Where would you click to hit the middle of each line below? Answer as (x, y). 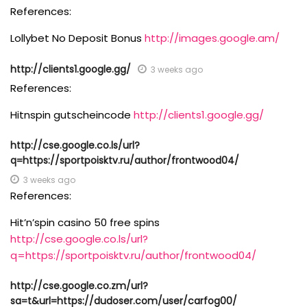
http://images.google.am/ (212, 38)
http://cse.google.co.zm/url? (79, 286)
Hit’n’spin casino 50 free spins (85, 222)
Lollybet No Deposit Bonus (77, 38)
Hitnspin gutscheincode (72, 115)
